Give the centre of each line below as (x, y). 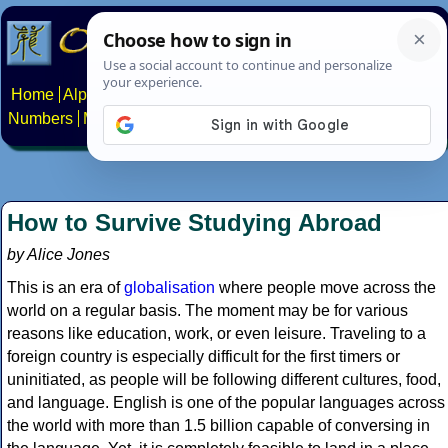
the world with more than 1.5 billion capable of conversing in (218, 426)
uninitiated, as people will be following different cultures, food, (224, 380)
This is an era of (65, 288)
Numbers (40, 119)
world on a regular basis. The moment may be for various (207, 311)
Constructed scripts (213, 95)
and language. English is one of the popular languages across (226, 403)
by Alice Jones (58, 255)
